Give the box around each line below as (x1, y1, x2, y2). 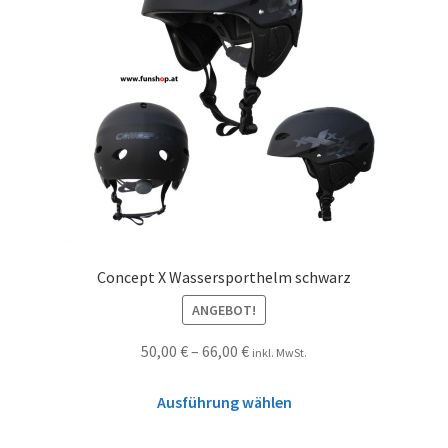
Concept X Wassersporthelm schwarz (97, 266, 351, 287)
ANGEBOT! (192, 301, 256, 320)
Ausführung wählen (156, 391, 292, 412)
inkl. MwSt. (252, 344, 307, 360)
